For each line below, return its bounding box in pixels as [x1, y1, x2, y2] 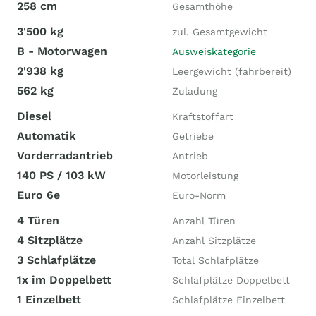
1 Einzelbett [17, 293, 81, 306]
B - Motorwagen [17, 44, 107, 58]
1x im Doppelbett [17, 273, 111, 286]
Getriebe [172, 130, 214, 142]
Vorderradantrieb [17, 149, 113, 162]
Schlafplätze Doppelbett [172, 274, 290, 286]
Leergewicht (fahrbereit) [172, 66, 291, 77]
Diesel [17, 109, 51, 123]
